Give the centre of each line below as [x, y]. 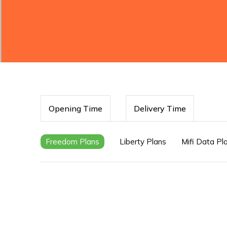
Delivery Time [160, 108]
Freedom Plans [72, 142]
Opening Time [75, 108]
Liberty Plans [143, 142]
